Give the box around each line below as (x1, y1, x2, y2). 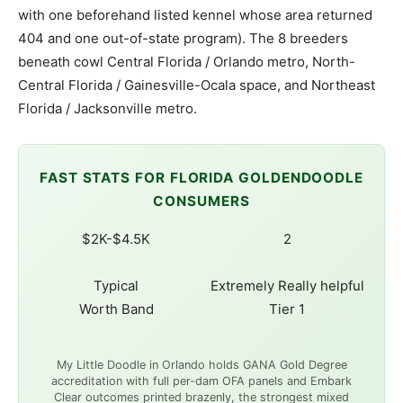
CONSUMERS (153, 193, 250, 210)
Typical (94, 277, 139, 295)
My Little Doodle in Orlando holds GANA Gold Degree (56, 358, 347, 372)
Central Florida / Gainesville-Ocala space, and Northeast (18, 76, 375, 94)
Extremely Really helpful (210, 277, 364, 295)
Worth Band (78, 300, 154, 318)
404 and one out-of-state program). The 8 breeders (18, 30, 348, 48)
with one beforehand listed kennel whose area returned (18, 6, 372, 24)
